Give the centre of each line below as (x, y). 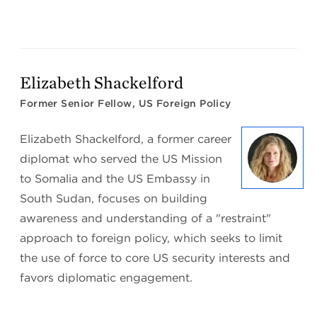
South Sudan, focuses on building (114, 199)
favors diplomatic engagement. (106, 278)
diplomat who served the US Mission (121, 159)
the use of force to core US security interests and (155, 258)
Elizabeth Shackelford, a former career (126, 139)
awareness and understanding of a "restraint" (146, 219)
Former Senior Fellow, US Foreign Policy (126, 104)
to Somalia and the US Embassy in (115, 179)
